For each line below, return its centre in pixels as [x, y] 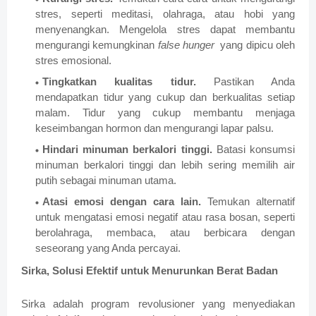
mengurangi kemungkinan [97, 45]
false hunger [186, 45]
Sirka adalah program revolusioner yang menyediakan [158, 304]
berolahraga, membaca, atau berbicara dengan [165, 233]
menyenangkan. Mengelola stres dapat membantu [165, 30]
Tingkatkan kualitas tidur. [128, 82]
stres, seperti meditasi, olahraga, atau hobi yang [165, 14]
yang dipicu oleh [255, 45]
